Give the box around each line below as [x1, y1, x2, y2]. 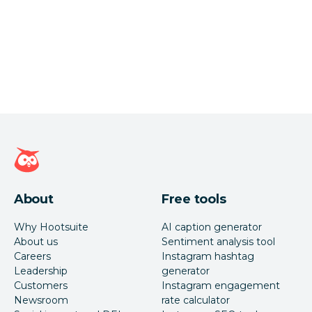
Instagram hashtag [162, 250, 254, 263]
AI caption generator [162, 221, 262, 234]
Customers [14, 279, 68, 292]
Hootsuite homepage [8, 143, 130, 157]
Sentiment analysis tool [162, 235, 275, 249]
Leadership [14, 265, 68, 278]
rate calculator [162, 294, 230, 307]
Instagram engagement [162, 279, 280, 292]
